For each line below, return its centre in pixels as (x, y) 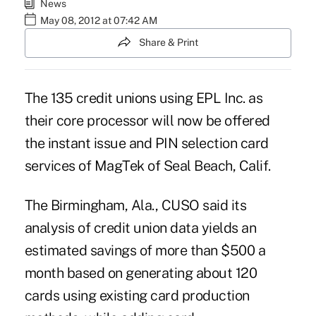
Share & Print (169, 43)
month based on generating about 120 (141, 273)
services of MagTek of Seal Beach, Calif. (147, 165)
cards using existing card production (137, 295)
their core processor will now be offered (147, 120)
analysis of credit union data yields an (140, 227)
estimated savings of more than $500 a (145, 250)
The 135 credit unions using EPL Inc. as (144, 98)
